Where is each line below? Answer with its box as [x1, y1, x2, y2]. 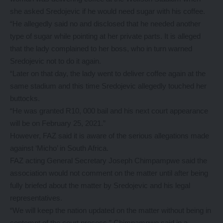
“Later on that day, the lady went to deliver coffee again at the [10, 69, 206, 78]
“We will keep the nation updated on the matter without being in [10, 206, 211, 215]
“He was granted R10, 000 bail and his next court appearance [10, 107, 208, 115]
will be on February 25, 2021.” [10, 119, 106, 127]
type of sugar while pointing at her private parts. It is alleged [10, 32, 201, 40]
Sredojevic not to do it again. [10, 57, 101, 65]
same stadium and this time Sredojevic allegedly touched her [10, 82, 207, 90]
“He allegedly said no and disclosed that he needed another [10, 19, 201, 28]
